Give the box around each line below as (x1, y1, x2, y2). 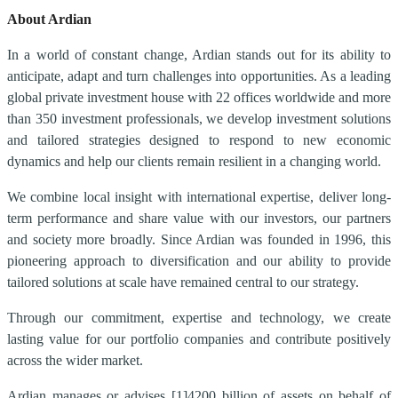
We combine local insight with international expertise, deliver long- (7, 188, 391, 204)
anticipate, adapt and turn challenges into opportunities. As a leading (7, 68, 391, 84)
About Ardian (7, 11, 92, 27)
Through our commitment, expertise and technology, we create (7, 309, 391, 325)
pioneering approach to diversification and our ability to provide (7, 252, 391, 268)
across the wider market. (7, 352, 143, 368)
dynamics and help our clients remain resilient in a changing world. (7, 153, 381, 169)
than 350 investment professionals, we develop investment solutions (7, 110, 391, 126)
